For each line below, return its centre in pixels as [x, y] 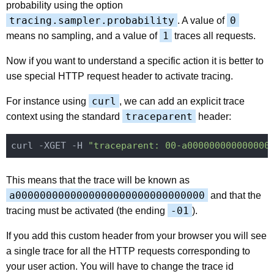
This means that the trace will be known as [98, 180]
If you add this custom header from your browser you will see [136, 235]
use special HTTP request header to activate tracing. [120, 76]
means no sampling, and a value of [83, 35]
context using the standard [64, 116]
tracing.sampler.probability [92, 20]
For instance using [47, 101]
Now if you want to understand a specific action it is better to [135, 61]
